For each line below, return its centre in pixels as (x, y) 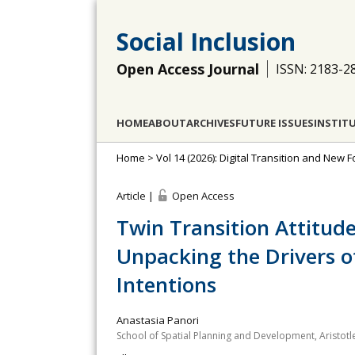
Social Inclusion (206, 42)
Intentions (166, 284)
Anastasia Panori (158, 320)
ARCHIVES (211, 123)
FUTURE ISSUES (275, 123)
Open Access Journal (188, 69)
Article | (136, 196)
